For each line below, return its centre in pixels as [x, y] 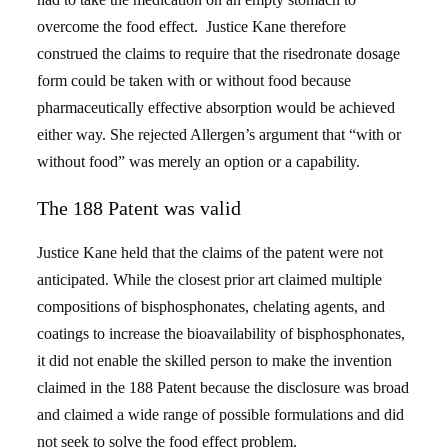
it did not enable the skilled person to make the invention [215, 360]
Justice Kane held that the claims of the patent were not [210, 252]
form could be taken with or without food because [194, 80]
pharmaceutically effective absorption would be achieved [216, 107]
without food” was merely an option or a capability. [199, 161]
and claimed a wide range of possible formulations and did [221, 414]
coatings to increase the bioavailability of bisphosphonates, [221, 333]
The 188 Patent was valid [139, 208]
